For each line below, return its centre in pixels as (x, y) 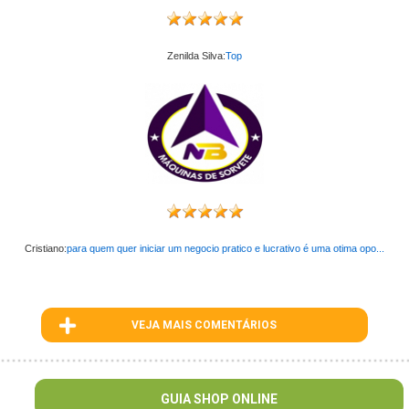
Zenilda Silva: (196, 55)
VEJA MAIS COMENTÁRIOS (204, 325)
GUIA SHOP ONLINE (219, 399)
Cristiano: (46, 248)
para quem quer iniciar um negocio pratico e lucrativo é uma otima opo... (225, 248)
